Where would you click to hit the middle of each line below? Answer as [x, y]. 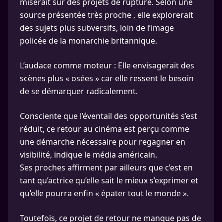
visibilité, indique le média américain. [88, 155]
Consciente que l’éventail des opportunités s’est [109, 116]
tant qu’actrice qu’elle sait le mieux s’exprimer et [109, 180]
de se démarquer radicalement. [79, 91]
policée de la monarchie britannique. [88, 41]
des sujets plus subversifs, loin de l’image [97, 28]
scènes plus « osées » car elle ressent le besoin [107, 78]
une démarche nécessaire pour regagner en [103, 142]
